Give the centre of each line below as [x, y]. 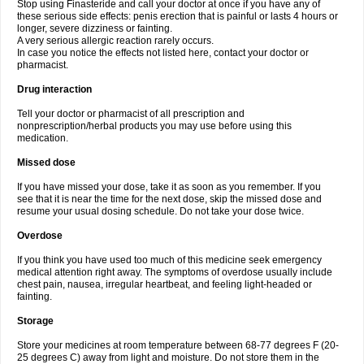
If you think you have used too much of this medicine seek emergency [169, 260]
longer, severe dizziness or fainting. [95, 28]
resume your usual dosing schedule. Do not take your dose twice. [160, 211]
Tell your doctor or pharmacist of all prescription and [131, 114]
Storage [35, 321]
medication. [43, 138]
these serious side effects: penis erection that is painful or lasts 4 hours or [178, 16]
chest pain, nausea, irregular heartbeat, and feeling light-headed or [165, 284]
